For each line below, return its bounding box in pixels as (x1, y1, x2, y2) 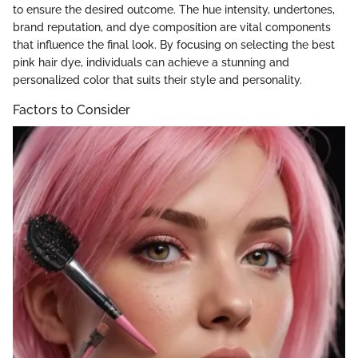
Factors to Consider (13, 101, 130, 117)
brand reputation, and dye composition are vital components (13, 20, 331, 34)
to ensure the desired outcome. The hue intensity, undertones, (13, 2, 335, 16)
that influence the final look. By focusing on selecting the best (13, 38, 335, 51)
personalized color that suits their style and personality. (13, 73, 302, 86)
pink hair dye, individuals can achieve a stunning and (13, 55, 289, 69)
